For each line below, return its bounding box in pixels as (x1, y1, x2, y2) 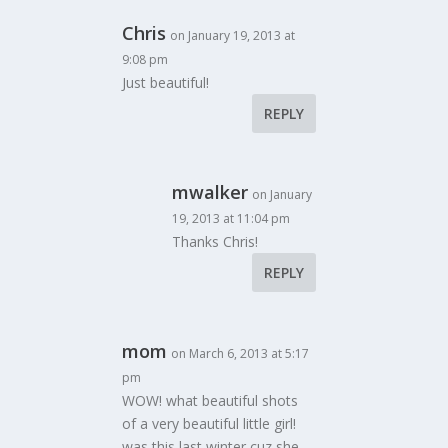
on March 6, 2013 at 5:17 (171, 345, 310, 362)
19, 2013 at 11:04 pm (172, 210, 291, 227)
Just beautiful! (122, 73, 210, 92)
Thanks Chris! (172, 232, 259, 251)
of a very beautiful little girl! (122, 414, 297, 433)
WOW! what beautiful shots (122, 391, 299, 410)
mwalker (172, 180, 249, 204)
